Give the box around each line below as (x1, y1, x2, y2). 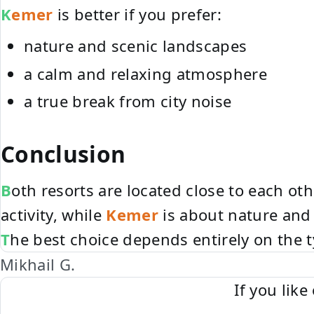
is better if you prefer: (53, 4, 221, 25)
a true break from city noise (24, 90, 232, 112)
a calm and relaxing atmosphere (24, 62, 267, 84)
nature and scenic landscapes (24, 35, 247, 57)
